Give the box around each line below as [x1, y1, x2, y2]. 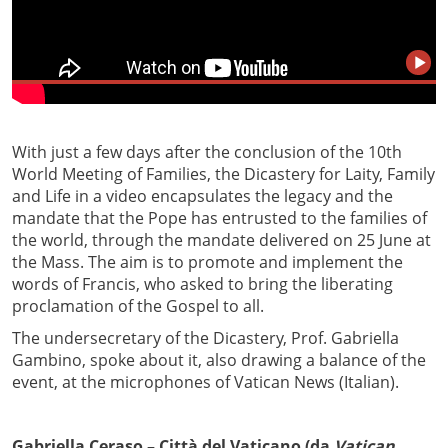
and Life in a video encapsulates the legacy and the [12, 185, 393, 208]
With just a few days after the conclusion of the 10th [12, 141, 402, 164]
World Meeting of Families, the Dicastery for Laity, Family [12, 163, 435, 186]
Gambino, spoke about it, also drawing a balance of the [12, 349, 426, 372]
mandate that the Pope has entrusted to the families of [12, 207, 427, 230]
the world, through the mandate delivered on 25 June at [12, 229, 431, 252]
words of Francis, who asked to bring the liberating [12, 273, 393, 296]
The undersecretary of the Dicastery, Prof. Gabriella [12, 327, 399, 350]
